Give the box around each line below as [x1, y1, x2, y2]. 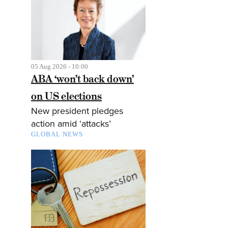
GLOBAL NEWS [31, 130, 83, 138]
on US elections [31, 90, 102, 103]
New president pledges [31, 105, 123, 117]
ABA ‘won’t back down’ [31, 72, 134, 86]
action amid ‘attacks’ [31, 118, 111, 130]
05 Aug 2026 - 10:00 [31, 63, 88, 71]
